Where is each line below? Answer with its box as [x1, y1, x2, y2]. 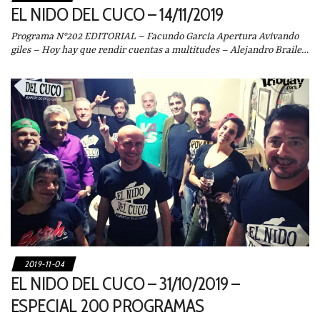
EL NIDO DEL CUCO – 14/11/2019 [11, 2, 224, 26]
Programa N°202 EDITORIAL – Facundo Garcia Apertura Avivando [11, 30, 299, 42]
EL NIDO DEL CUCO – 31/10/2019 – [11, 272, 240, 296]
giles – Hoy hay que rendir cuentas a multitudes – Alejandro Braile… [11, 44, 309, 56]
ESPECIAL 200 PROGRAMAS [11, 294, 204, 318]
